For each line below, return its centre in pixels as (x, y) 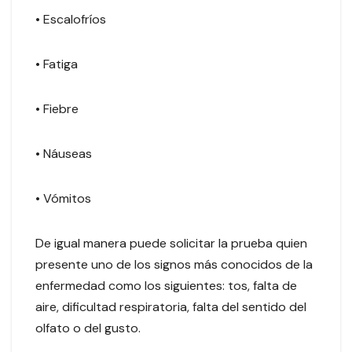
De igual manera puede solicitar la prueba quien (171, 244)
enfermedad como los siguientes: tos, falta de (166, 286)
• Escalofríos (74, 20)
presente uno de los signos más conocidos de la (174, 265)
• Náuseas (67, 154)
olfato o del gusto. (91, 328)
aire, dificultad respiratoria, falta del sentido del (171, 307)
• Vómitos (66, 199)
